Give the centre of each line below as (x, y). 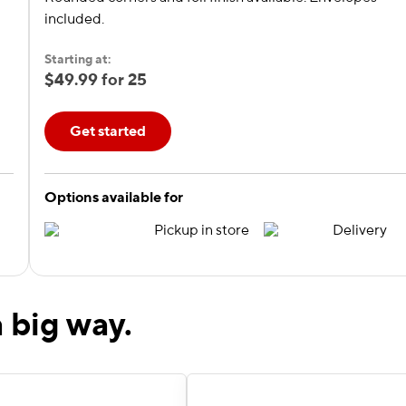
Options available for (114, 198)
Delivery (360, 230)
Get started (108, 131)
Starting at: (77, 59)
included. (74, 19)
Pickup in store (202, 230)
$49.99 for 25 (96, 80)
